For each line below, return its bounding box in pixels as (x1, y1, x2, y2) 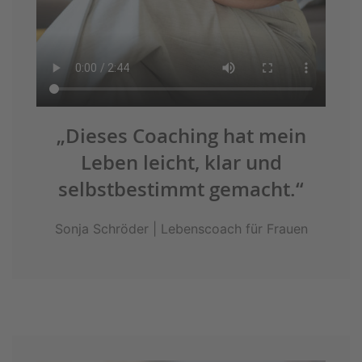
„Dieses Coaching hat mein (56, 123, 306, 149)
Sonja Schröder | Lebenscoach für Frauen (54, 221, 308, 238)
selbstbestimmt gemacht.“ (58, 176, 304, 203)
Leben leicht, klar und (80, 149, 282, 176)
